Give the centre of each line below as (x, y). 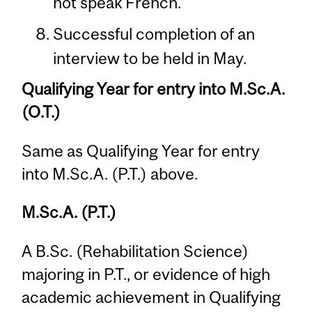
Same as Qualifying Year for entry (141, 150)
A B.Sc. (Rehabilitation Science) (135, 251)
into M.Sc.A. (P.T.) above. (110, 173)
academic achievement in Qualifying (151, 297)
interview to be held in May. (149, 58)
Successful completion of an (154, 34)
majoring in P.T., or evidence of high (146, 274)
